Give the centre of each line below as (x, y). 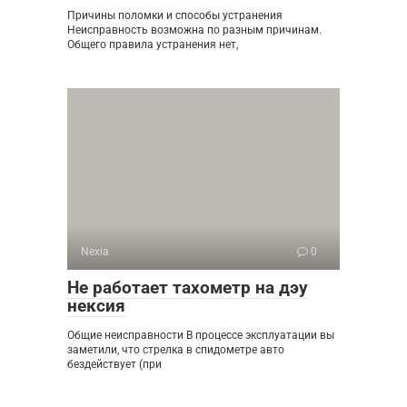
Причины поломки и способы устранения (175, 15)
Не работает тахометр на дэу (188, 287)
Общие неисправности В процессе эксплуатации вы (201, 335)
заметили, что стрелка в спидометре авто (176, 349)
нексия (96, 305)
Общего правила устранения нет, (153, 44)
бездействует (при (114, 364)
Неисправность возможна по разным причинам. (194, 30)
